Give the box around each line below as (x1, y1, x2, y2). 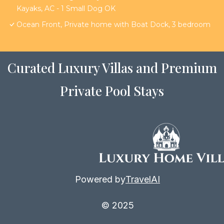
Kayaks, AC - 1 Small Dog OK (16, 4, 115, 13)
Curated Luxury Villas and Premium (7, 59, 217, 77)
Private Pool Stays (60, 82, 164, 100)
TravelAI (125, 174, 160, 185)
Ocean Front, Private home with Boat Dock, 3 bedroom (16, 20, 210, 29)
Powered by (75, 174, 125, 185)
